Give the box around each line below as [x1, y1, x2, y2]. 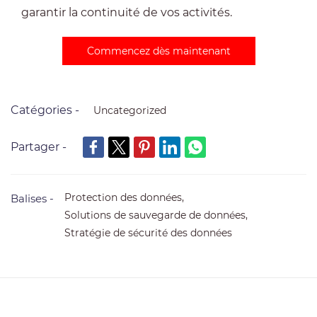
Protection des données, [64, 191, 190, 204]
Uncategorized [93, 104, 166, 117]
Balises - [11, 192, 54, 205]
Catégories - [11, 103, 79, 117]
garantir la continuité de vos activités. [21, 6, 232, 19]
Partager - [11, 140, 67, 154]
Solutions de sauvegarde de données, [64, 209, 253, 221]
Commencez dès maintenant [86, 45, 231, 57]
